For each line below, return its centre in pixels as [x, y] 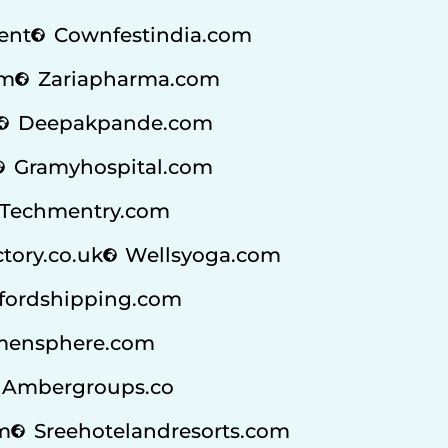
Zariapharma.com [128, 78]
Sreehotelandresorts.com [161, 430]
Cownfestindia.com [152, 34]
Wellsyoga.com [203, 254]
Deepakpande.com [115, 122]
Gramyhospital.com [113, 166]
